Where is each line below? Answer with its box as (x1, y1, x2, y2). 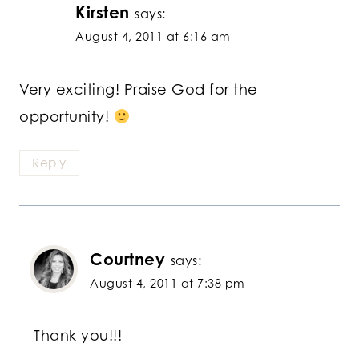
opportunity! (19, 107, 114, 126)
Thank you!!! (34, 326, 122, 345)
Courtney (90, 248, 165, 269)
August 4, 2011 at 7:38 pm (90, 276, 245, 290)
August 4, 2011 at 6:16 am (75, 30, 231, 44)
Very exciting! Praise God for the (19, 80, 258, 99)
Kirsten (75, 2, 130, 23)
